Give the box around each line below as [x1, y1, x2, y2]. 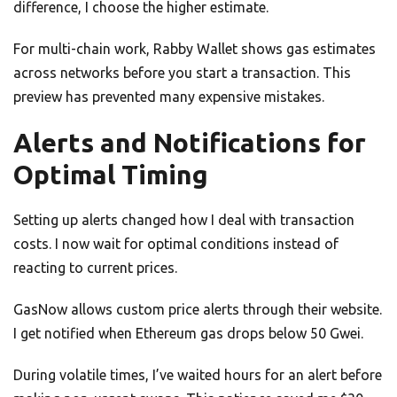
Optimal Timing [13, 160, 208, 191]
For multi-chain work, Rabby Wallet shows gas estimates [13, 41, 376, 58]
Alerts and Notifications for [13, 128, 366, 159]
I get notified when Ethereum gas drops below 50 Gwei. [13, 325, 363, 342]
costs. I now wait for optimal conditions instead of [13, 236, 339, 253]
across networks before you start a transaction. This [13, 65, 351, 82]
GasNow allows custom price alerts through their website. [13, 301, 382, 318]
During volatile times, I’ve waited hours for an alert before [13, 367, 382, 384]
